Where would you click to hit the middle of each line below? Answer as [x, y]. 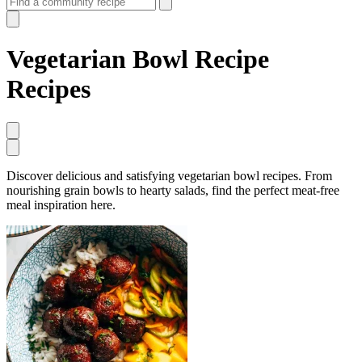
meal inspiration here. [61, 204]
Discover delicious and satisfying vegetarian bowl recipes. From [169, 175]
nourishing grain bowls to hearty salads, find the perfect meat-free [173, 190]
